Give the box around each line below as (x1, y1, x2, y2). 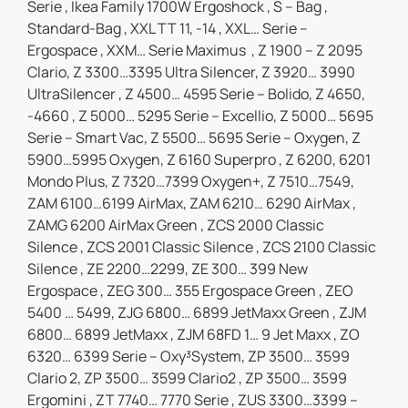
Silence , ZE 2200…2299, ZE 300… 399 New (27, 259, 308, 280)
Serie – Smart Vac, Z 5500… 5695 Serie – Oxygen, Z (27, 127, 361, 148)
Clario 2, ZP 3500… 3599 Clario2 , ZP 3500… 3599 (27, 368, 347, 389)
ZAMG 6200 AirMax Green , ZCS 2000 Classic (27, 215, 324, 236)
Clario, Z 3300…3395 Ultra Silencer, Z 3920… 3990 (27, 62, 355, 83)
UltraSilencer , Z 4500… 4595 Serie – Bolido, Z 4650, (27, 84, 365, 105)
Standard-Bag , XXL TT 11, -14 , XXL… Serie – (27, 18, 308, 39)
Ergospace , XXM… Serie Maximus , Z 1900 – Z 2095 (27, 40, 362, 61)
